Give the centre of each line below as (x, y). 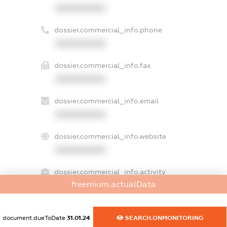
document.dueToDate (35, 218)
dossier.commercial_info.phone (108, 30)
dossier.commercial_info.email (106, 101)
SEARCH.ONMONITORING (163, 218)
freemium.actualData (113, 184)
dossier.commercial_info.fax (102, 66)
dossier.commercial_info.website (110, 137)
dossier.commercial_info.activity (110, 172)
